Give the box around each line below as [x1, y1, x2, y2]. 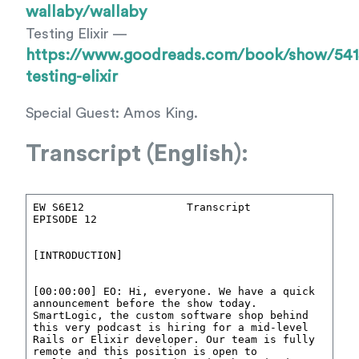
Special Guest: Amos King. [26, 106, 198, 120]
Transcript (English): [26, 142, 248, 166]
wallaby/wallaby [26, 4, 147, 20]
